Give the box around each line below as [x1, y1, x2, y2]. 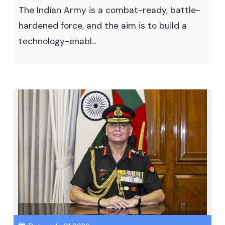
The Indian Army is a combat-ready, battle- [19, 5, 200, 16]
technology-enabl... [19, 36, 96, 47]
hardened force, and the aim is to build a [19, 20, 187, 31]
